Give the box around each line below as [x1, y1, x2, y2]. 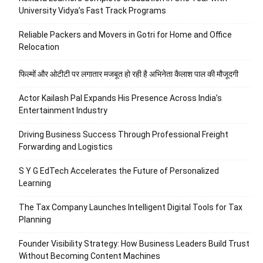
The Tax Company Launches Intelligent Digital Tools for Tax [19, 202, 242, 212]
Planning [19, 214, 51, 224]
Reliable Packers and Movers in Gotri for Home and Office [19, 29, 232, 39]
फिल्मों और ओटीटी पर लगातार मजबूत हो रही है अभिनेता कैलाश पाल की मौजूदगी [19, 69, 238, 79]
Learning [19, 178, 51, 188]
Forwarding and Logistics [19, 141, 113, 151]
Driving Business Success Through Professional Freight [19, 129, 228, 139]
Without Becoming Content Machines [19, 251, 160, 261]
